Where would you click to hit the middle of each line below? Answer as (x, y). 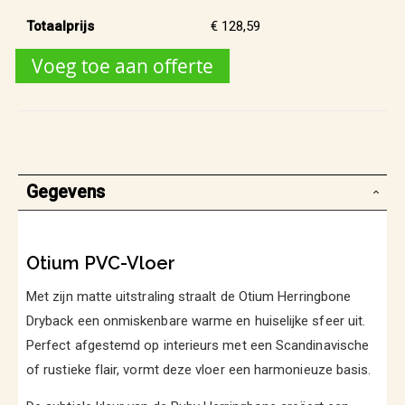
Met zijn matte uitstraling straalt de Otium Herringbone (189, 297)
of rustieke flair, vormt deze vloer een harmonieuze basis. (199, 370)
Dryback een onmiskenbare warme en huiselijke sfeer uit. (196, 321)
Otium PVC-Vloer (101, 263)
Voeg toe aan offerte (122, 66)
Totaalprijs (60, 26)
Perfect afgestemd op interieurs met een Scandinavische (198, 345)
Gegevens (66, 192)
